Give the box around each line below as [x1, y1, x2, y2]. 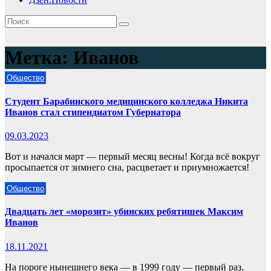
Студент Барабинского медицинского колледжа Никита [5, 96, 248, 106]
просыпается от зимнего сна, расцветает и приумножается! [5, 162, 249, 172]
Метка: [5, 47, 73, 69]
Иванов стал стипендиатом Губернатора [5, 106, 181, 117]
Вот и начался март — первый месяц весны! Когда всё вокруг [5, 151, 260, 162]
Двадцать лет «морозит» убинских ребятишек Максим [5, 206, 243, 217]
